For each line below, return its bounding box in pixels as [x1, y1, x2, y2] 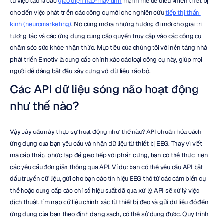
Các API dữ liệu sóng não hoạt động [10, 82, 198, 97]
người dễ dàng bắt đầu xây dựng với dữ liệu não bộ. [10, 67, 151, 75]
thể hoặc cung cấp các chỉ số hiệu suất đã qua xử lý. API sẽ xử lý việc [10, 186, 199, 195]
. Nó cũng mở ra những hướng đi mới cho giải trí [71, 20, 202, 28]
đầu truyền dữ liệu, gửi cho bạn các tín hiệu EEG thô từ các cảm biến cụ [10, 175, 206, 183]
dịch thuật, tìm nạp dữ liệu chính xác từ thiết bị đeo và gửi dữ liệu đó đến [10, 198, 209, 206]
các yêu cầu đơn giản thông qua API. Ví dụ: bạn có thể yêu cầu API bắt [10, 163, 203, 171]
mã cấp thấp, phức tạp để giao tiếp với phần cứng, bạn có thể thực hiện [10, 151, 208, 159]
